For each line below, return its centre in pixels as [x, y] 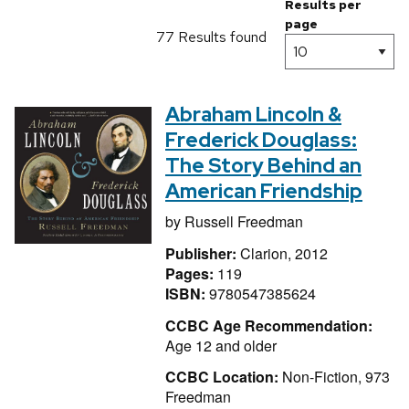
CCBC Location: [222, 377]
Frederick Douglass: [261, 141]
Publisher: [203, 253]
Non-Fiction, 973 [334, 377]
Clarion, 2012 [284, 253]
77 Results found [211, 37]
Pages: [191, 273]
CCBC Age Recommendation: [269, 325]
